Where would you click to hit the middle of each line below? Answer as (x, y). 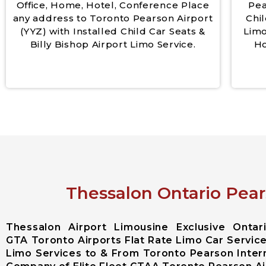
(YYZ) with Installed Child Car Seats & (113, 31)
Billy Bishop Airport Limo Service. (113, 44)
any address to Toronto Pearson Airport (113, 18)
